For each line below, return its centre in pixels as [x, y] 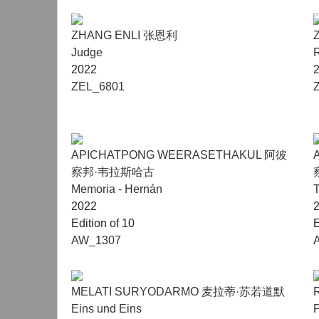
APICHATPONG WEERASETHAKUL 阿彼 [179, 155]
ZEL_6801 [98, 87]
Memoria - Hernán [117, 189]
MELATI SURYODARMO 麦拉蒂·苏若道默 [178, 292]
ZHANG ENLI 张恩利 [124, 35]
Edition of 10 [103, 223]
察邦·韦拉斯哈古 [113, 172]
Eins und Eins [106, 309]
